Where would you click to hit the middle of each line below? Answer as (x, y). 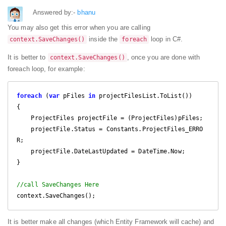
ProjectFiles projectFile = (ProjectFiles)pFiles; (24, 118)
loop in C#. (166, 39)
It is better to (28, 57)
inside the (103, 39)
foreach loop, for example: (46, 69)
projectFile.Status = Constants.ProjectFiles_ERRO (24, 129)
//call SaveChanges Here (58, 184)
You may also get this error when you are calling (79, 27)
